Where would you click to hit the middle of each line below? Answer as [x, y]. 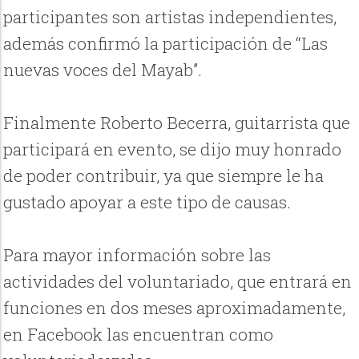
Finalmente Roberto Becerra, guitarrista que [177, 123]
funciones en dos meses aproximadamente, [175, 308]
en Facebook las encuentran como [139, 335]
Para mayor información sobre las [137, 255]
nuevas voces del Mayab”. [103, 70]
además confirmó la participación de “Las [166, 44]
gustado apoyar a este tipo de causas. [147, 202]
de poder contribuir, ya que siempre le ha [164, 176]
